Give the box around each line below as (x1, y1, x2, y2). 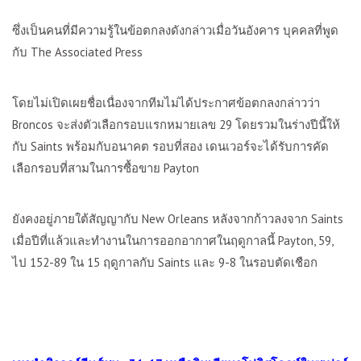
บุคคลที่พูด (283, 23, 338, 38)
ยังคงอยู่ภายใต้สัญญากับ (12, 211, 142, 226)
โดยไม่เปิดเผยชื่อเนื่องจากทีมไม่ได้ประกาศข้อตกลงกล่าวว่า (12, 95, 320, 110)
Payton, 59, (275, 233, 333, 248)
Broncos (12, 117, 56, 132)
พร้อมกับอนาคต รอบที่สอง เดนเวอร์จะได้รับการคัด (66, 139, 329, 154)
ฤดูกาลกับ (100, 255, 158, 270)
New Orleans (142, 211, 212, 226)
